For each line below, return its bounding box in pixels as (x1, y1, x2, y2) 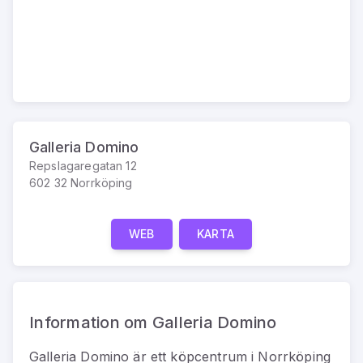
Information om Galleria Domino (29, 312, 277, 332)
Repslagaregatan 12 (29, 158, 137, 173)
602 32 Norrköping (29, 175, 133, 190)
